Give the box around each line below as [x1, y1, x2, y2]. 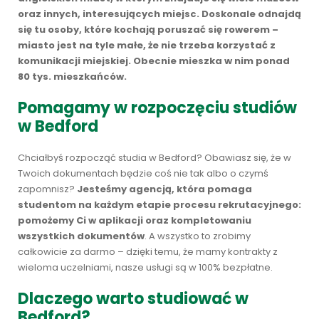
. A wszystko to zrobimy [145, 229, 251, 243]
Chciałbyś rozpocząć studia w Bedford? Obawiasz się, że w [18, 151, 291, 164]
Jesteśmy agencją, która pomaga [77, 182, 252, 196]
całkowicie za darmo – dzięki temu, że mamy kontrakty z [18, 245, 278, 258]
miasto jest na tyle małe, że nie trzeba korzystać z [18, 38, 276, 52]
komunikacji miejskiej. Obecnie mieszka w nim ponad [18, 54, 290, 68]
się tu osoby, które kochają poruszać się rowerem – [18, 23, 278, 36]
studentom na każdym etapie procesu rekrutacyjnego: [18, 198, 301, 211]
